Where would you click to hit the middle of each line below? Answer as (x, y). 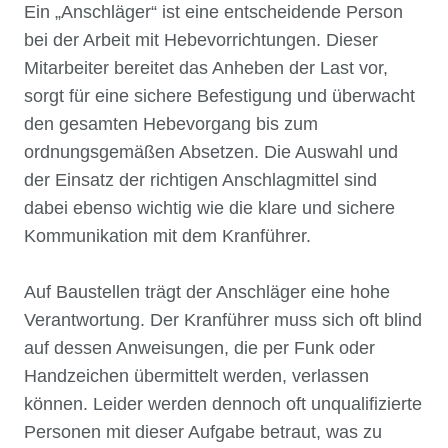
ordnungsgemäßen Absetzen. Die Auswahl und (211, 151)
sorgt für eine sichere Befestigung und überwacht (219, 95)
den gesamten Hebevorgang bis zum (171, 123)
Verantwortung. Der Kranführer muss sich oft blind (223, 319)
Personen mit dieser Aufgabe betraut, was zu (203, 431)
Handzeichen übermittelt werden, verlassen (196, 375)
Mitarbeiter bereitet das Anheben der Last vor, (206, 67)
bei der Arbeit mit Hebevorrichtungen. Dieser (201, 39)
